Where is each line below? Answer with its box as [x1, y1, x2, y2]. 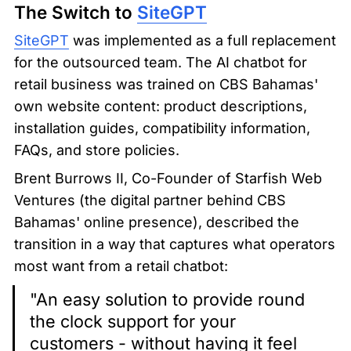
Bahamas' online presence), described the [14, 214, 299, 231]
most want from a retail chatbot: [14, 258, 228, 275]
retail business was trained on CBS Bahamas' [14, 76, 318, 93]
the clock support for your [30, 311, 237, 332]
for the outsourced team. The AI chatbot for [14, 54, 307, 71]
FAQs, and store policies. [14, 142, 179, 159]
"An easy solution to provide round [30, 289, 306, 310]
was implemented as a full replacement [69, 32, 336, 49]
